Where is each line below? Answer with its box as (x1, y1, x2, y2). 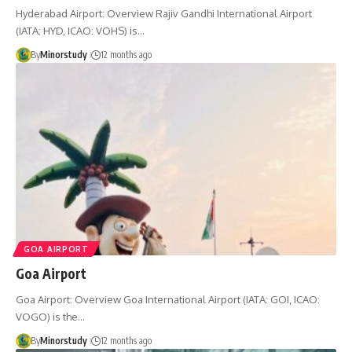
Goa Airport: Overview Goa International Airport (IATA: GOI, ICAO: (16, 292, 320, 306)
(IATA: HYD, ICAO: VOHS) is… (16, 24, 145, 37)
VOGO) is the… (16, 310, 85, 323)
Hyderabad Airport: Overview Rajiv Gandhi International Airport (16, 6, 312, 20)
